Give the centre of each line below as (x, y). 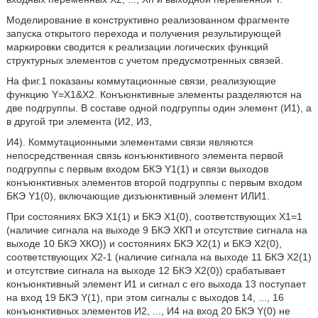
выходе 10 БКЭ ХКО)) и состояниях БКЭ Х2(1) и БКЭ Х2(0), (144, 244)
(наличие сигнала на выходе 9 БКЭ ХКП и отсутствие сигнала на (157, 230)
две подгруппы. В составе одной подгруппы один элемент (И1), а (159, 108)
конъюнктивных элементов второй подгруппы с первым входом (154, 183)
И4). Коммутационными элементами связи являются (130, 142)
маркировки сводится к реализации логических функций (137, 47)
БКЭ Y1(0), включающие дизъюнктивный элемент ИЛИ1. (138, 196)
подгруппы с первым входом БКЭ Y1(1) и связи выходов (137, 169)
